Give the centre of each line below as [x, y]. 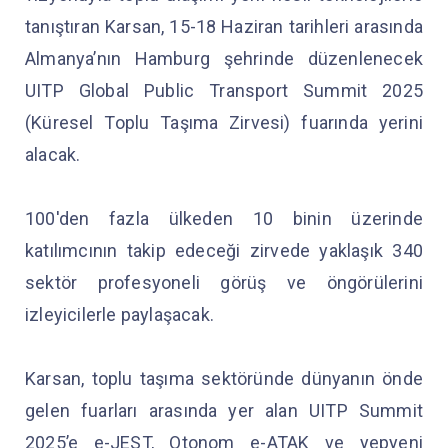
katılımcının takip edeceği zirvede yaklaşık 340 [224, 251]
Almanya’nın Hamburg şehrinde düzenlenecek [224, 59]
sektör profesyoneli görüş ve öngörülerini [224, 283]
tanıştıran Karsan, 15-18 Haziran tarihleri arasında [224, 27]
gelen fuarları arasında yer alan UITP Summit [224, 411]
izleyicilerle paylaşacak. [122, 315]
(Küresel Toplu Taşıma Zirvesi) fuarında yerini [224, 123]
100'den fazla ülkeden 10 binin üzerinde [224, 219]
